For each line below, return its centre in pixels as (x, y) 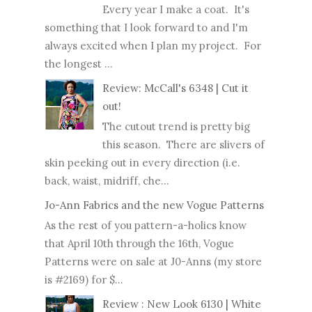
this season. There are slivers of (184, 145)
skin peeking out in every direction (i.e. (142, 163)
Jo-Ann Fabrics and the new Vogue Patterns (154, 205)
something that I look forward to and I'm (146, 28)
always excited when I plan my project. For (153, 46)
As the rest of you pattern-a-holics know (146, 226)
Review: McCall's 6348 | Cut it (175, 88)
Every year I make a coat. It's (176, 10)
